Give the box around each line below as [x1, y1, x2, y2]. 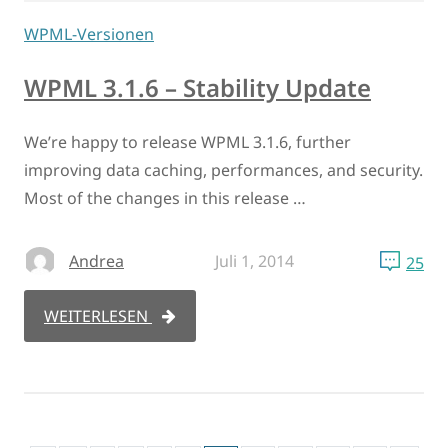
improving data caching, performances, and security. [24, 159, 423, 182]
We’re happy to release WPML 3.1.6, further [24, 131, 351, 154]
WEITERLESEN [44, 305, 152, 328]
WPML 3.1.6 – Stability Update [24, 71, 371, 105]
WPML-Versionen [24, 23, 154, 46]
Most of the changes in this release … [24, 187, 306, 210]
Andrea [69, 250, 124, 273]
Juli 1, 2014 [215, 250, 294, 273]
